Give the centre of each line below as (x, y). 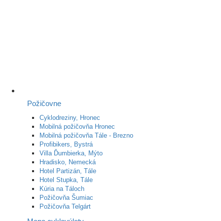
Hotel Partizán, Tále (68, 171)
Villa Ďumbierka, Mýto (71, 153)
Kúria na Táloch (62, 188)
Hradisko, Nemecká (68, 162)
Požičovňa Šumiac (66, 197)
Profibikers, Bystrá (66, 144)
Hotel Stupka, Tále (66, 180)
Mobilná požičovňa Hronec (77, 126)
